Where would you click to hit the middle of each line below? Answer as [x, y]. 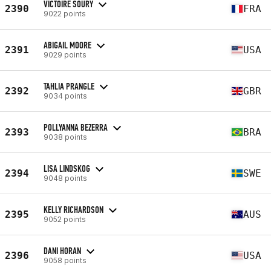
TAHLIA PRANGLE [69, 86]
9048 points [65, 178]
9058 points [65, 260]
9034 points [65, 96]
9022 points [65, 13]
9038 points [65, 137]
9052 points [65, 219]
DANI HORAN [62, 250]
